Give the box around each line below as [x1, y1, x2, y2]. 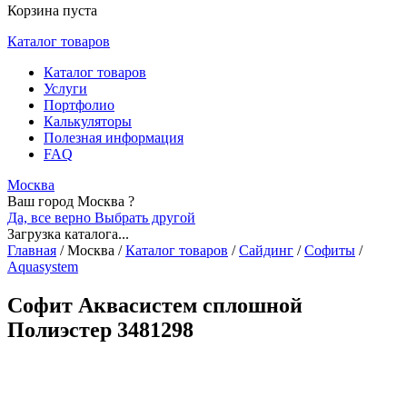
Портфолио [44, 97, 114, 113]
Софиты [304, 243, 355, 258]
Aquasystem [7, 259, 78, 274]
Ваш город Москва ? [7, 194, 134, 209]
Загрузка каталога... [7, 226, 129, 242]
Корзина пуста [7, 3, 97, 18]
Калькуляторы [44, 114, 132, 129]
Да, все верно [7, 210, 94, 225]
